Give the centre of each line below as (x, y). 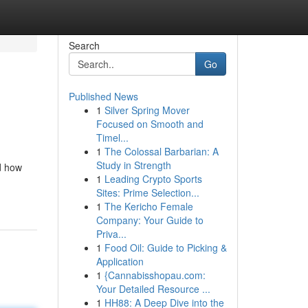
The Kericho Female (148, 206)
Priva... (111, 234)
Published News (103, 96)
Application (120, 261)
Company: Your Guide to (150, 220)
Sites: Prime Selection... (147, 192)
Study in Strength (133, 165)
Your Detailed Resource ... (153, 289)
